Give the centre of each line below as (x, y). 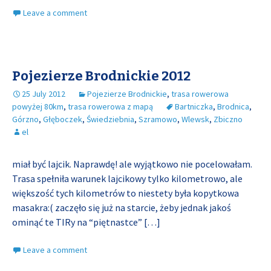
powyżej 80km (38, 106)
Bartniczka (194, 106)
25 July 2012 (44, 94)
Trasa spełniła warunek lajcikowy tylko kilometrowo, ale (127, 178)
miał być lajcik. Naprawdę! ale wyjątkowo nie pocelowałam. (132, 164)
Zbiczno (228, 119)
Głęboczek (63, 119)
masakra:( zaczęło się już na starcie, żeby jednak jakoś (122, 207)
